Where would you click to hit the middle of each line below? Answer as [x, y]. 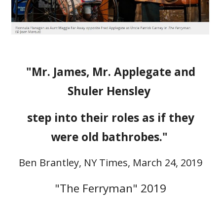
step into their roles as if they [110, 118]
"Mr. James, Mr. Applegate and [110, 72]
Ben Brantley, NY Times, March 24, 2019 [110, 163]
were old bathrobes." [110, 137]
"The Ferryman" [98, 188]
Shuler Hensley [110, 91]
